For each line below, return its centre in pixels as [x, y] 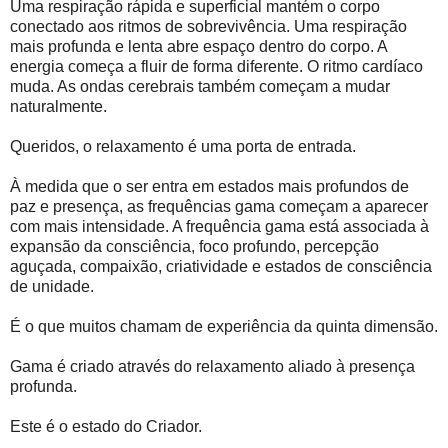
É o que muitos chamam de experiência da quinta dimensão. [224, 327]
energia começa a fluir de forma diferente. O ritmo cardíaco [216, 67]
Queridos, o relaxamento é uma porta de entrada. [183, 147]
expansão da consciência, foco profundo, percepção [194, 247]
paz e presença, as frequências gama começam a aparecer [219, 207]
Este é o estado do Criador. [106, 427]
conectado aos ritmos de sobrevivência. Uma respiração [208, 27]
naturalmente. [58, 107]
